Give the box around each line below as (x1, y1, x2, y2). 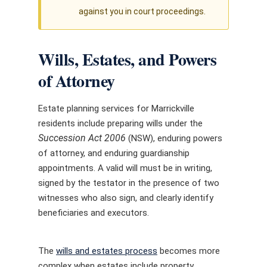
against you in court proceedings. (79, 7, 206, 16)
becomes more (157, 245, 220, 256)
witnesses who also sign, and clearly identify (38, 193, 213, 203)
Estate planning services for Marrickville (38, 103, 194, 114)
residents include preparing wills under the (38, 118, 203, 129)
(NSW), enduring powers (126, 133, 222, 144)
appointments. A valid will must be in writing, (38, 163, 212, 173)
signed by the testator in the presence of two (38, 178, 219, 188)
